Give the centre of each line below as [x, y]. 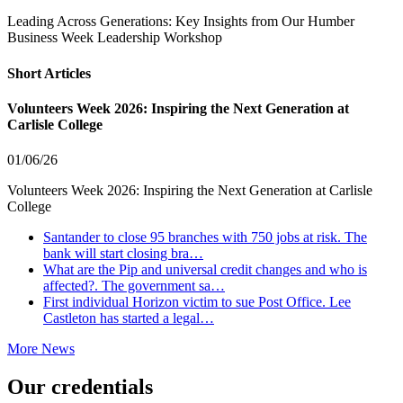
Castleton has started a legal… [129, 318]
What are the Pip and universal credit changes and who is [205, 270]
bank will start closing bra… [123, 254]
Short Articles [49, 73]
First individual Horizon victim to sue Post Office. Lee [197, 302]
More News [41, 349]
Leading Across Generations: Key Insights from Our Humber [181, 22]
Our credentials [80, 387]
